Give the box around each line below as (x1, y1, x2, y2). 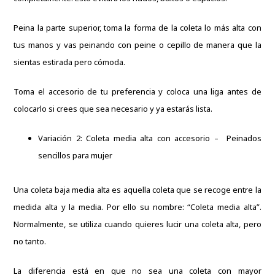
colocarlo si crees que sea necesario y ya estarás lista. (14, 103, 213, 114)
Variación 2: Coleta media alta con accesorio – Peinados (38, 132, 261, 144)
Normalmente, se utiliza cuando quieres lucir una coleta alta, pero (14, 218, 261, 230)
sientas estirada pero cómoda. (14, 56, 128, 68)
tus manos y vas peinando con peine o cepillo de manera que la (14, 39, 261, 50)
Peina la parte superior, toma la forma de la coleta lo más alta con (14, 21, 261, 33)
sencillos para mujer (38, 149, 113, 161)
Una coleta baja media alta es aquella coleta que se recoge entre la (14, 184, 261, 195)
